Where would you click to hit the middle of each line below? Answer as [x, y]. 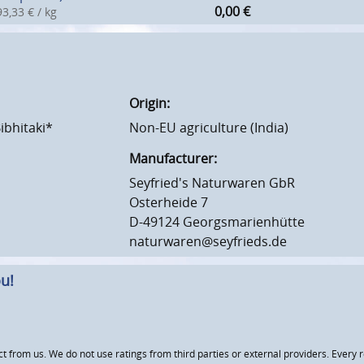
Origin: [149, 104]
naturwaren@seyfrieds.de [208, 242]
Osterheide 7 [169, 203]
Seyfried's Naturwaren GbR [212, 183]
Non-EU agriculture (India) [209, 128]
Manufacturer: [173, 159]
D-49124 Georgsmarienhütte [217, 222]
